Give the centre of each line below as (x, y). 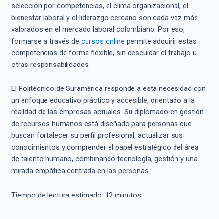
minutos (127, 195)
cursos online (103, 41)
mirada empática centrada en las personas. (80, 171)
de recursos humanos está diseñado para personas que (101, 124)
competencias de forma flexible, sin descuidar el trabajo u (104, 53)
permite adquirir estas (160, 41)
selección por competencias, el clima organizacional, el (99, 6)
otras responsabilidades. (50, 64)
